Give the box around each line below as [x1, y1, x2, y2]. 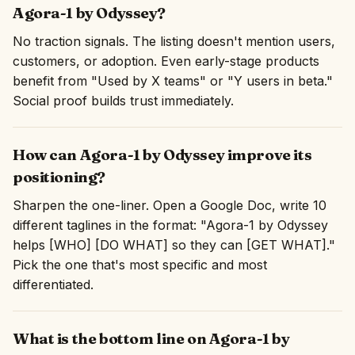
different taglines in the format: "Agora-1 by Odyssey [13, 217, 328, 233]
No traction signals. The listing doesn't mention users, [13, 33, 335, 49]
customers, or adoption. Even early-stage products [13, 53, 319, 69]
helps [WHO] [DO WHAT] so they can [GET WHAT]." [13, 237, 335, 253]
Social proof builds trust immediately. [13, 93, 234, 109]
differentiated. [13, 277, 94, 292]
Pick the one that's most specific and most [13, 257, 267, 273]
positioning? [13, 167, 105, 186]
